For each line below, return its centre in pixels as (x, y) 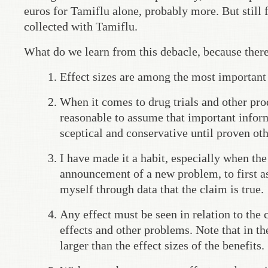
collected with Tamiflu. (81, 26)
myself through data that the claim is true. (162, 189)
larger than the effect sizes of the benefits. (162, 245)
